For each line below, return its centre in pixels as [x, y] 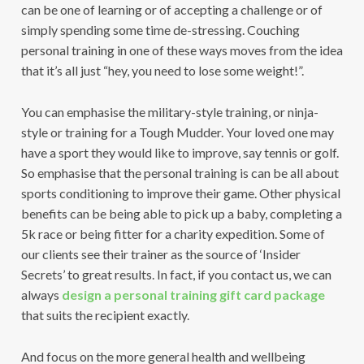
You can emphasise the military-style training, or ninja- [169, 111]
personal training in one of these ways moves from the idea [182, 50]
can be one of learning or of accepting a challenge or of [171, 10]
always [41, 294]
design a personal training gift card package [193, 294]
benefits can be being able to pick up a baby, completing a [181, 213]
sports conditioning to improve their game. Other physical [180, 193]
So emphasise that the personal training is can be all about [180, 172]
